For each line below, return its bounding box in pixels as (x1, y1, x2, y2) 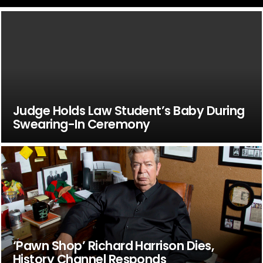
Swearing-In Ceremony (12, 115, 150, 133)
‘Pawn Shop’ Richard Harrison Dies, (12, 237, 214, 254)
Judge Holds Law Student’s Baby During (12, 102, 245, 119)
